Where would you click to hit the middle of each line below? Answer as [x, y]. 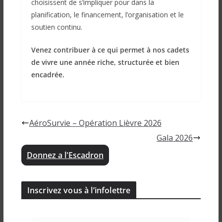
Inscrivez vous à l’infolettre [79, 191]
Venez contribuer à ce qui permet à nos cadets [110, 50]
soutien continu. [56, 27]
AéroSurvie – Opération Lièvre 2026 [95, 123]
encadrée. [48, 75]
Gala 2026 [175, 138]
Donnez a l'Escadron [65, 155]
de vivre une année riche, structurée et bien [105, 62]
